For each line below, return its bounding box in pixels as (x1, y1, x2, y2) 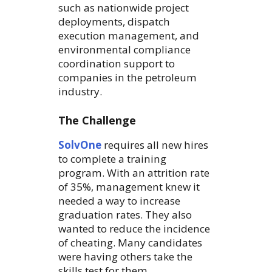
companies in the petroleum (58, 70, 197, 85)
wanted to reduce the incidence (58, 222, 210, 236)
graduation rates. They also (58, 208, 192, 222)
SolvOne (58, 138, 101, 152)
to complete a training (58, 152, 166, 166)
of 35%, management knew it (58, 180, 200, 194)
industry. (58, 84, 102, 99)
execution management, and (58, 29, 199, 43)
